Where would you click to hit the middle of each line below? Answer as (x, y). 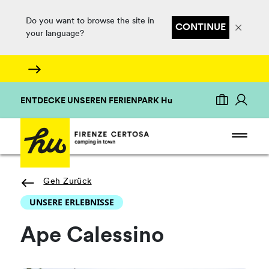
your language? (55, 34)
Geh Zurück (68, 182)
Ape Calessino (92, 237)
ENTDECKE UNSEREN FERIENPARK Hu (97, 101)
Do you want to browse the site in (90, 21)
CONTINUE (200, 28)
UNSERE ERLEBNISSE (72, 202)
